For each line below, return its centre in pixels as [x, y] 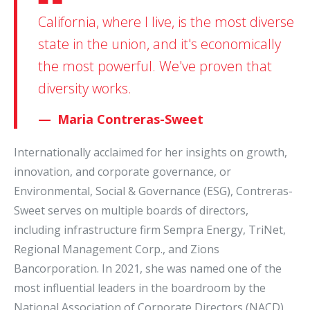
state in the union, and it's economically [159, 44]
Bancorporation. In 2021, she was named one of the [148, 269]
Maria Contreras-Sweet [130, 119]
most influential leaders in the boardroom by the [140, 288]
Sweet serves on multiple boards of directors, [131, 211]
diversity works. [85, 89]
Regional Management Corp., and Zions [117, 249]
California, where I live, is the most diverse [166, 22]
